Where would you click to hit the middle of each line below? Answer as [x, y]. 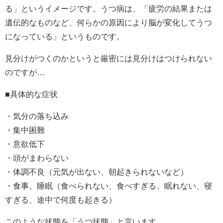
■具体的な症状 [31, 94]
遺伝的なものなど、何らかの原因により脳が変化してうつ [109, 22]
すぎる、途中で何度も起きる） [61, 199]
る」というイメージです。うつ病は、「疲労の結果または [109, 8]
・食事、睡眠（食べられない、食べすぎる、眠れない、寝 [109, 185]
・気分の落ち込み [37, 116]
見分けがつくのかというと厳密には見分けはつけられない [109, 58]
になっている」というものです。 [65, 36]
